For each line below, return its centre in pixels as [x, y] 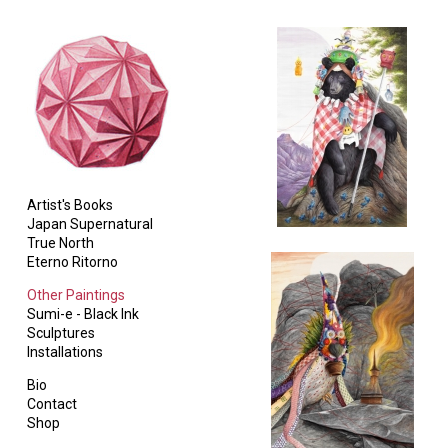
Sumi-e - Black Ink [83, 314]
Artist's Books [70, 205]
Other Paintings [76, 295]
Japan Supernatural [90, 224]
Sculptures [61, 333]
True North [60, 243]
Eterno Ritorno [72, 262]
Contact [52, 404]
